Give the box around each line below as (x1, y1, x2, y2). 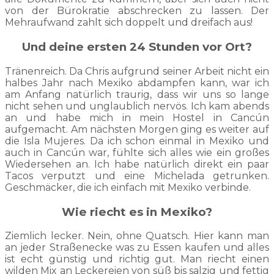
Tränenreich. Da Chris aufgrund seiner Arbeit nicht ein (5, 65, 269, 77)
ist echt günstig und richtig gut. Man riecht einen (5, 253, 269, 265)
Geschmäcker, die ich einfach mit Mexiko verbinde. (5, 181, 251, 193)
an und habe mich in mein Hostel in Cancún (5, 111, 269, 124)
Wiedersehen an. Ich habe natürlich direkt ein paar (5, 158, 269, 170)
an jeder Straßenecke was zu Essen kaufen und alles (5, 242, 269, 254)
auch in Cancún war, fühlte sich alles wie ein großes (5, 146, 269, 158)
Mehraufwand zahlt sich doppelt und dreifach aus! (5, 17, 253, 29)
